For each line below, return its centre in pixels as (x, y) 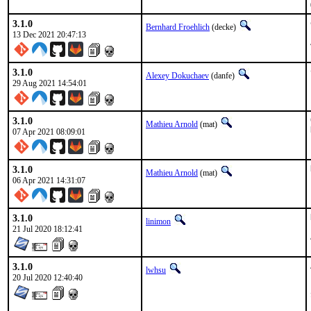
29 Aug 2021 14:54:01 (50, 83)
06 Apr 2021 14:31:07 (49, 180)
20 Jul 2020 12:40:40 (48, 278)
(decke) (224, 27)
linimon (158, 221)
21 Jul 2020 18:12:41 (48, 229)
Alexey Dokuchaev (177, 76)
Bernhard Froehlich (178, 27)
